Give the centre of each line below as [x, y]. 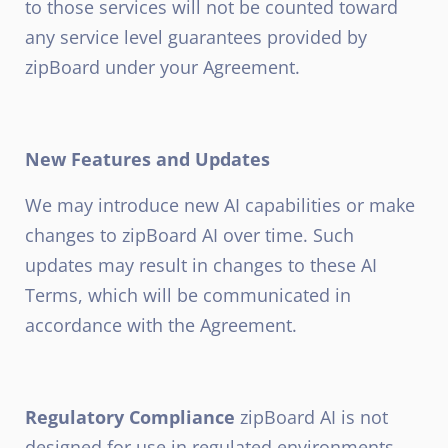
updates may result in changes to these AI [201, 265]
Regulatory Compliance [130, 417]
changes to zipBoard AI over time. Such [189, 235]
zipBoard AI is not [311, 417]
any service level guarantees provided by [196, 37]
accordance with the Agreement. [161, 325]
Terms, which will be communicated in [188, 295]
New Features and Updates [147, 159]
